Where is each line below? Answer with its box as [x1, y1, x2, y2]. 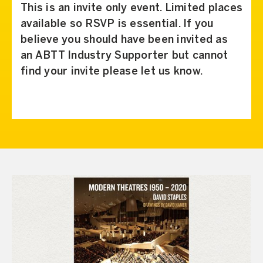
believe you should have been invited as [21, 35, 228, 45]
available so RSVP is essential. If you [21, 19, 214, 29]
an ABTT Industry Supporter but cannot [21, 50, 228, 61]
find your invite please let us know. [21, 66, 203, 77]
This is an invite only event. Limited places [21, 3, 242, 14]
